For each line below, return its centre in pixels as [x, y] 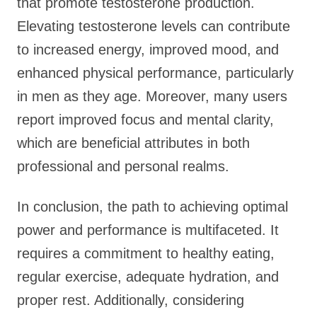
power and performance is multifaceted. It [148, 230]
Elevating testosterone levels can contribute [154, 26]
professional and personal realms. [123, 166]
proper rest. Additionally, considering [131, 300]
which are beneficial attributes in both [133, 143]
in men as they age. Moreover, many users [152, 96]
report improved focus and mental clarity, [145, 120]
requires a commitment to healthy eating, [146, 253]
